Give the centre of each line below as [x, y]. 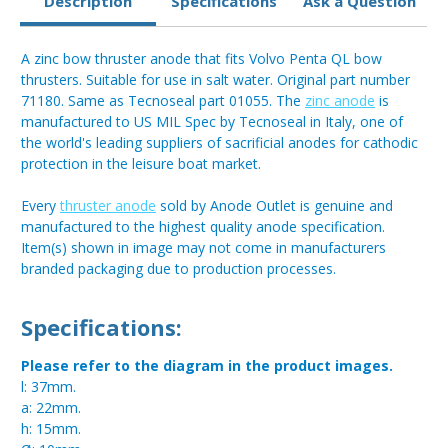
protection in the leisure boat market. [141, 164]
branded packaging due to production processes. [178, 269]
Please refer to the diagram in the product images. [207, 366]
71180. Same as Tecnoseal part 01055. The [163, 101]
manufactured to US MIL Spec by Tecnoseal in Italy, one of [212, 122]
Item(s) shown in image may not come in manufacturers [203, 248]
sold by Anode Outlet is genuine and [274, 206]
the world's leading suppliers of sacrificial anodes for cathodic [219, 143]
